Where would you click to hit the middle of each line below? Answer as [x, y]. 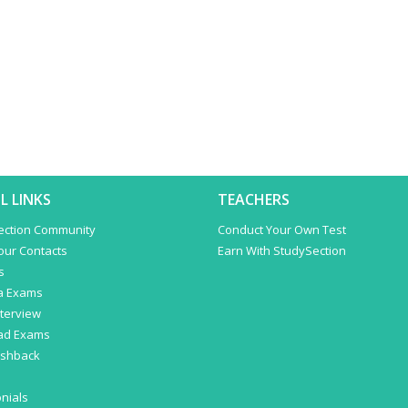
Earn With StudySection [282, 250]
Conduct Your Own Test [282, 229]
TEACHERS [254, 199]
